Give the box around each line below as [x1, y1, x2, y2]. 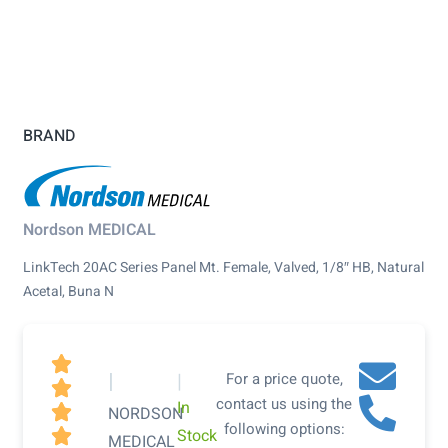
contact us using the [216, 393, 353, 416]
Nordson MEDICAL [23, 218, 156, 243]
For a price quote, [225, 368, 343, 391]
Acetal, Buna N [23, 281, 114, 303]
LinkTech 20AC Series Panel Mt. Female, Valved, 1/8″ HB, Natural [23, 257, 424, 279]
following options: [223, 418, 345, 441]
